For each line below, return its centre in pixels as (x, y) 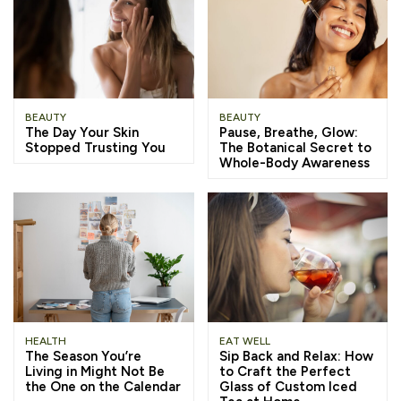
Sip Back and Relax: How (296, 356)
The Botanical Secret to (295, 147)
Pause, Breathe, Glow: (288, 132)
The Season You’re (83, 356)
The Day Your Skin (82, 132)
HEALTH (46, 341)
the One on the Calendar (103, 386)
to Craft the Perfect (285, 371)
